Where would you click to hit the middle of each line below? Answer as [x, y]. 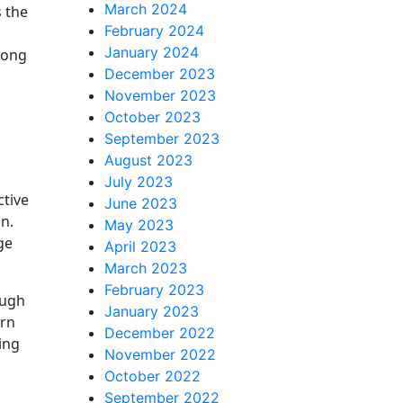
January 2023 [152, 311]
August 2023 [148, 160]
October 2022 [152, 376]
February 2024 [154, 31]
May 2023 [139, 225]
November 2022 [160, 354]
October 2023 [152, 117]
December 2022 [160, 333]
